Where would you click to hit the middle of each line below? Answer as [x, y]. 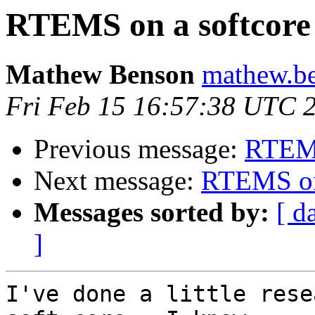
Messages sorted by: [152, 212]
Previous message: [139, 149]
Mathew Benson [100, 75]
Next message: [117, 181]
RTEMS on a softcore [158, 25]
